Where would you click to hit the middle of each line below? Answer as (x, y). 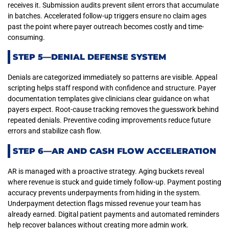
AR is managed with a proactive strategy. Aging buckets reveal (106, 171)
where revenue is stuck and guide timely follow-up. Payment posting (114, 182)
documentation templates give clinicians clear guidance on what (109, 99)
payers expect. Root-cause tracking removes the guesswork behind (113, 110)
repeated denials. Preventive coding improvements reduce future (109, 120)
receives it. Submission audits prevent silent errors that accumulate (113, 5)
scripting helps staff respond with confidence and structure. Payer (112, 88)
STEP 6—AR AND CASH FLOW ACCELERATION (114, 151)
